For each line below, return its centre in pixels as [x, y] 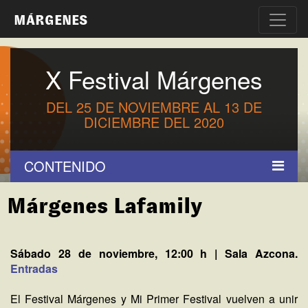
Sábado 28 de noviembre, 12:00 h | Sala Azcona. [154, 253]
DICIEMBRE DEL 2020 [154, 122]
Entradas [34, 268]
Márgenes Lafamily [104, 206]
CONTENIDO [65, 166]
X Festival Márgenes [154, 79]
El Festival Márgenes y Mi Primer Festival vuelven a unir [154, 299]
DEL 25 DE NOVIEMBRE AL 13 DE [154, 107]
